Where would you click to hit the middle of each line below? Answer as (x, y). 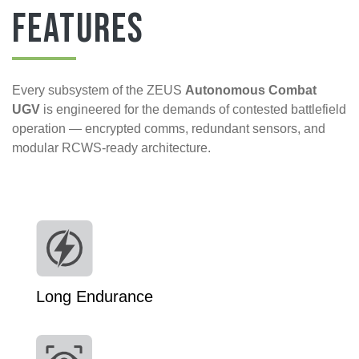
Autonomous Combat (251, 90)
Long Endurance (95, 296)
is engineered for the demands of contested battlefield (193, 109)
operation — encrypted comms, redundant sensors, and (169, 128)
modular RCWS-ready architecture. (111, 147)
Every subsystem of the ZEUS (99, 90)
